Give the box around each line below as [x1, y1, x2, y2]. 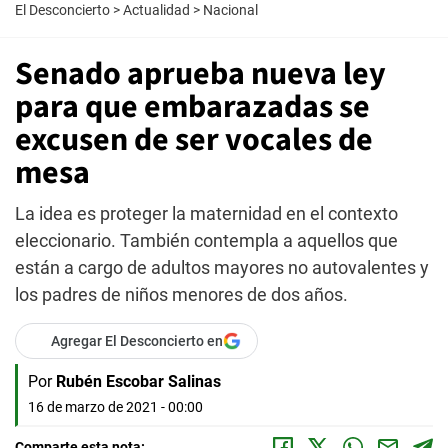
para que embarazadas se [15, 84, 370, 130]
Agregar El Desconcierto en [51, 333, 223, 349]
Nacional [203, 2, 258, 18]
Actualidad [123, 2, 190, 18]
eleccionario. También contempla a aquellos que [15, 230, 398, 251]
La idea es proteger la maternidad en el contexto [15, 203, 398, 224]
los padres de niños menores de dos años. [15, 284, 348, 305]
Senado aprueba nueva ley [15, 51, 386, 97]
